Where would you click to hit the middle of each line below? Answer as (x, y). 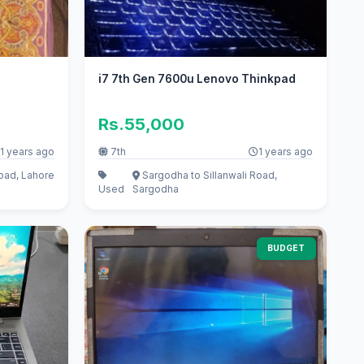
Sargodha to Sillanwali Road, (209, 175)
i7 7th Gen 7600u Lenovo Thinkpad (197, 79)
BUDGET (286, 248)
